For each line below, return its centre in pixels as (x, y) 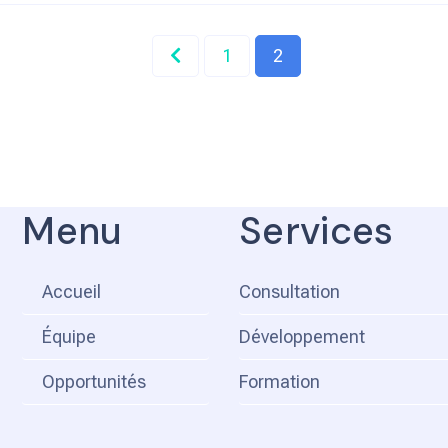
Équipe (69, 336)
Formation (279, 381)
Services (316, 230)
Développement (301, 336)
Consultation (289, 291)
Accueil (72, 291)
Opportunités (94, 381)
